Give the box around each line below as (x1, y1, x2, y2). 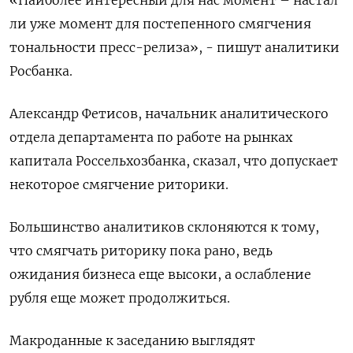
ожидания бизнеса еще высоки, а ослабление (9, 266, 311, 282)
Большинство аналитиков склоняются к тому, (9, 218, 319, 235)
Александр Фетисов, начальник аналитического (9, 105, 329, 121)
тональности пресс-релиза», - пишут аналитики (9, 39, 340, 55)
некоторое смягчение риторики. (9, 176, 229, 192)
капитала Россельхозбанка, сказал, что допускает (9, 152, 338, 169)
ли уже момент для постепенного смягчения (9, 15, 311, 32)
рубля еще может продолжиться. (9, 289, 230, 306)
